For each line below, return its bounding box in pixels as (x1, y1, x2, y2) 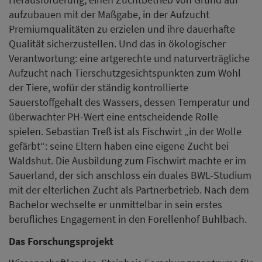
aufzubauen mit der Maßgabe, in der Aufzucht (9, 8, 209, 22)
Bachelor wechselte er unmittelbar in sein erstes (9, 198, 222, 212)
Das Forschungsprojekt (9, 234, 113, 248)
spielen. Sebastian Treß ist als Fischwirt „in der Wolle (9, 125, 242, 139)
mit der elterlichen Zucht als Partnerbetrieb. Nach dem (9, 183, 249, 197)
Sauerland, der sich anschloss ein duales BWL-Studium (9, 168, 251, 182)
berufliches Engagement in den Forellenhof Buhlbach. (9, 212, 247, 226)
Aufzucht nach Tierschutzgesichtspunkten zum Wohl (9, 66, 241, 80)
